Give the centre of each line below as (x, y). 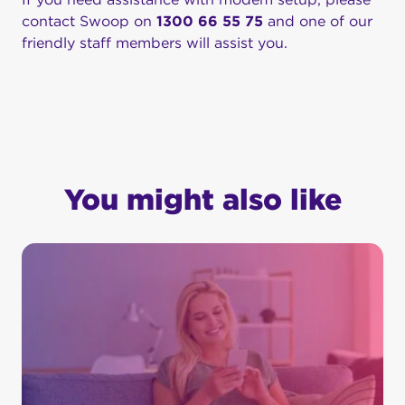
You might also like (202, 200)
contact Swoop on (89, 22)
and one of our (318, 22)
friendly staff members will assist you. (155, 43)
